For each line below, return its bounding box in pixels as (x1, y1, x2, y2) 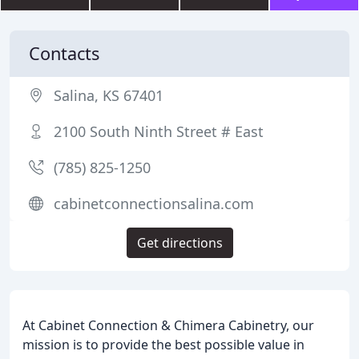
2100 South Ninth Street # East (54, 122, 264, 141)
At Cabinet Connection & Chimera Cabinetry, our (22, 317, 314, 334)
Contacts (29, 42, 99, 65)
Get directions (136, 234, 223, 252)
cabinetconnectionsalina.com (54, 194, 254, 213)
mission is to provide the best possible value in (22, 336, 305, 353)
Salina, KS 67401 (54, 86, 163, 105)
